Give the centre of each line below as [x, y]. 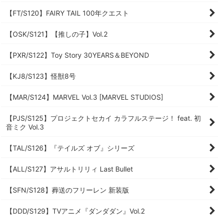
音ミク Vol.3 [25, 127]
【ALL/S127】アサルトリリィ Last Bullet [69, 169]
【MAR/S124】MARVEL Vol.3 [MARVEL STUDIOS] [85, 97]
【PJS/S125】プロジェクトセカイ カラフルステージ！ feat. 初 [103, 118]
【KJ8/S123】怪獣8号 [41, 76]
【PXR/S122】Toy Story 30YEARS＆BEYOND [77, 55]
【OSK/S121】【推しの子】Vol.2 [57, 34]
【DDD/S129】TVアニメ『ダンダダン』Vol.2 [75, 211]
